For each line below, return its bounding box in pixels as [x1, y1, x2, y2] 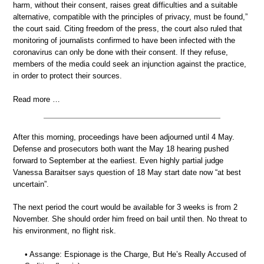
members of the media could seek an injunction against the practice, [13, 60, 246, 68]
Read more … [13, 94, 60, 104]
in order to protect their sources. [13, 71, 122, 80]
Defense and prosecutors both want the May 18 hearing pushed [13, 144, 229, 153]
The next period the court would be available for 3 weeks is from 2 [13, 203, 237, 212]
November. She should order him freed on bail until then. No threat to [13, 214, 247, 223]
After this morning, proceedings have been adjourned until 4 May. [13, 132, 235, 141]
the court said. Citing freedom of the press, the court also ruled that [13, 24, 242, 33]
